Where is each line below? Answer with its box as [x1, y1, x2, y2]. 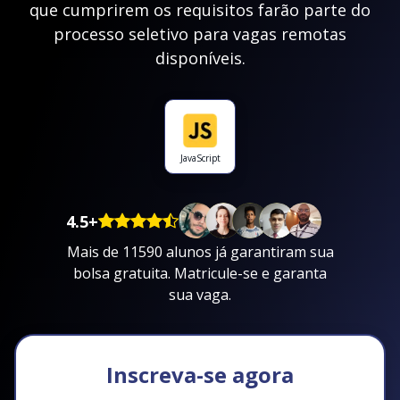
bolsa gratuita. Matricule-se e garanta [73, 262, 327, 283]
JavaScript [179, 152, 221, 164]
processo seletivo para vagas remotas [54, 23, 346, 45]
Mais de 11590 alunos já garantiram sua [66, 241, 334, 262]
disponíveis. [154, 47, 246, 69]
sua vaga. [169, 284, 231, 304]
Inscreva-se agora [106, 359, 294, 389]
